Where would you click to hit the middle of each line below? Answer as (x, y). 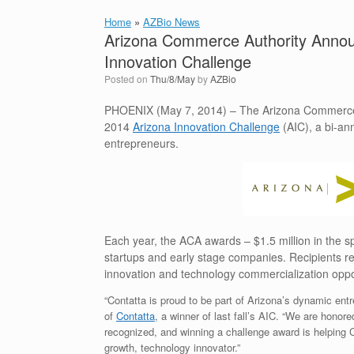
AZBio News (171, 22)
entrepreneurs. (141, 143)
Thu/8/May (173, 79)
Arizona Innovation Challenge (206, 126)
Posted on (130, 79)
